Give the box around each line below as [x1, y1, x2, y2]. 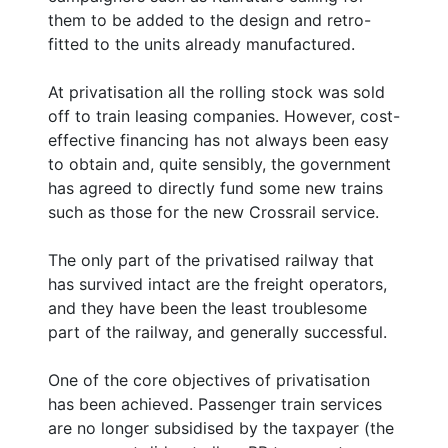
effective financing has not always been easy [48, 129, 389, 150]
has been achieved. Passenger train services [48, 393, 382, 414]
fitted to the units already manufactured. [48, 33, 355, 54]
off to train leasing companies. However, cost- [48, 105, 400, 126]
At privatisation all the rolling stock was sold [48, 81, 385, 102]
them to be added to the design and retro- [48, 9, 371, 30]
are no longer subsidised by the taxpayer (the [48, 417, 394, 438]
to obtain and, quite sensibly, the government [48, 153, 391, 174]
